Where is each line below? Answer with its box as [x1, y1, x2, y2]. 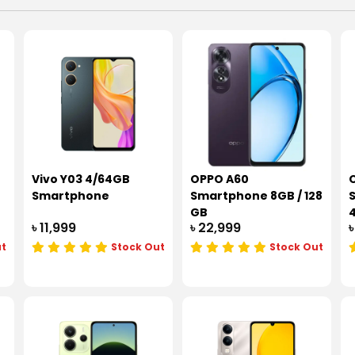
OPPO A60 [189, 170, 249, 187]
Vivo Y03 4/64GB [32, 170, 131, 187]
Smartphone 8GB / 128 [189, 187, 323, 204]
